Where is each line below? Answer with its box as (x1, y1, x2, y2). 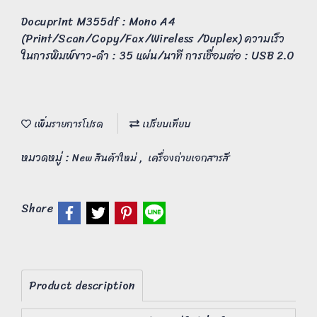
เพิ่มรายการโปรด (31, 115, 103, 133)
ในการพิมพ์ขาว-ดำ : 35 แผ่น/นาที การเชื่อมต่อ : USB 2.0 (21, 45, 294, 66)
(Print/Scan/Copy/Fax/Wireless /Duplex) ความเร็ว (21, 28, 284, 49)
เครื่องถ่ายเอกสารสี (148, 149, 229, 167)
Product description (29, 275, 135, 296)
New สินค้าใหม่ (72, 149, 139, 167)
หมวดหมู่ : (21, 147, 72, 168)
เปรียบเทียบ (139, 115, 190, 133)
